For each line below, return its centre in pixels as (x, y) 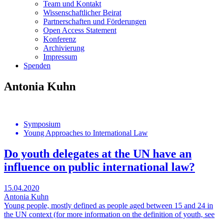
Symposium (42, 124)
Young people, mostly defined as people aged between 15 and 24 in (109, 205)
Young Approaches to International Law (86, 133)
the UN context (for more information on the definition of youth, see (109, 214)
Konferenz (60, 39)
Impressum (60, 57)
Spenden (37, 66)
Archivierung (64, 48)
